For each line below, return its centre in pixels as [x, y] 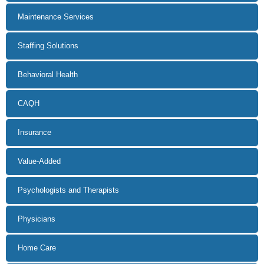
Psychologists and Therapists [68, 190]
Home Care [37, 248]
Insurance [34, 133]
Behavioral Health [48, 75]
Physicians [37, 219]
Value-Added [39, 161]
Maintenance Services [56, 17]
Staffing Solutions [48, 46]
